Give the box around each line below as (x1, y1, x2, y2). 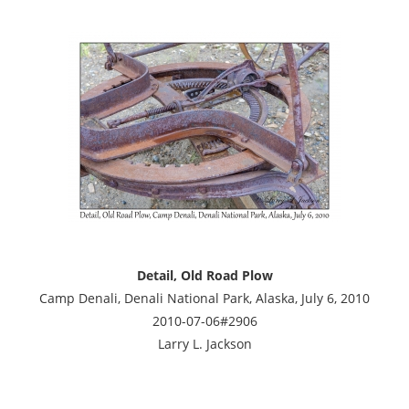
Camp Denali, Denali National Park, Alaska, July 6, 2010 (39, 288, 370, 307)
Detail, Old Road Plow (136, 266, 273, 284)
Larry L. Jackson (157, 334, 252, 352)
